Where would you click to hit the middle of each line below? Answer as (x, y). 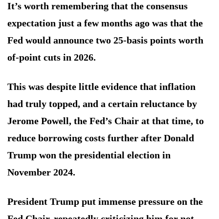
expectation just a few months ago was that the (105, 23)
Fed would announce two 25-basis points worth (105, 40)
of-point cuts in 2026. (52, 57)
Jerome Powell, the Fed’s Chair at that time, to (106, 121)
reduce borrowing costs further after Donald (101, 138)
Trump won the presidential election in (89, 155)
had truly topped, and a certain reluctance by (102, 104)
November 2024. (41, 172)
